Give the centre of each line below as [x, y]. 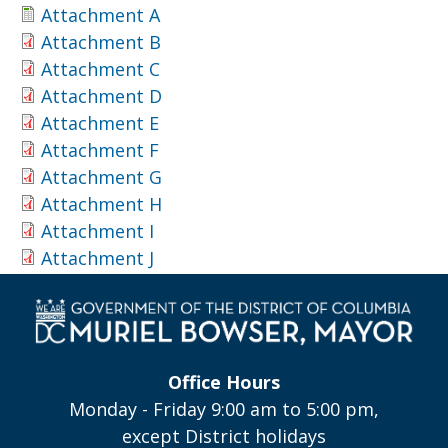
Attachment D [101, 96]
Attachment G [101, 177]
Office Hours [224, 381]
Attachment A [100, 15]
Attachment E [100, 123]
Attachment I [97, 231]
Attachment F [100, 150]
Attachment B [101, 42]
